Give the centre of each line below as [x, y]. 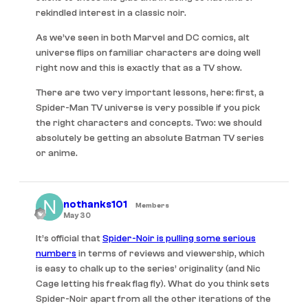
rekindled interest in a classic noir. [111, 13]
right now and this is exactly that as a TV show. [139, 68]
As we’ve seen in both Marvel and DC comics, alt [143, 37]
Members [152, 205]
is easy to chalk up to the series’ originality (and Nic [148, 268]
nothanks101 [95, 204]
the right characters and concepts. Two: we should [149, 123]
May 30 [77, 215]
